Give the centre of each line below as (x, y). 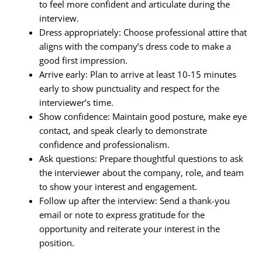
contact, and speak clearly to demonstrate (123, 131)
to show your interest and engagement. (118, 187)
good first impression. (84, 61)
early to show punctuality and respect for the (130, 89)
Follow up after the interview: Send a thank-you (135, 201)
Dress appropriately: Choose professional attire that (143, 32)
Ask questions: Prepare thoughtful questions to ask (142, 159)
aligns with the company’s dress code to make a (135, 46)
